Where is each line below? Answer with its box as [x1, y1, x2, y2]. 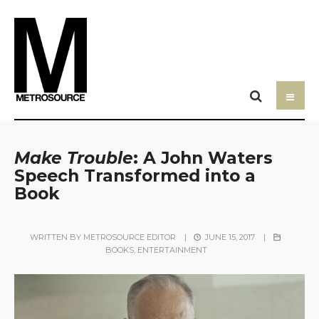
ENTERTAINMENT [137, 244, 207, 255]
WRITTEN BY [29, 231, 83, 242]
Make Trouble [14, 147, 133, 168]
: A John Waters [133, 147, 273, 168]
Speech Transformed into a [14, 164, 256, 186]
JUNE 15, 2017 [203, 231, 255, 242]
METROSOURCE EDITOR [83, 231, 176, 242]
